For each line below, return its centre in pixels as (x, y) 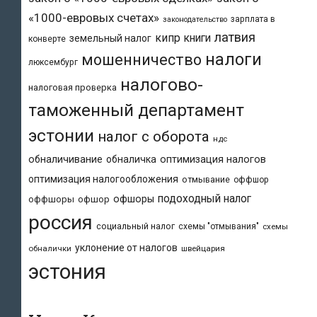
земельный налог (110, 38)
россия (60, 222)
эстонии (61, 135)
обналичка (131, 159)
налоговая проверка (73, 87)
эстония (67, 271)
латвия (235, 37)
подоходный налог (204, 198)
